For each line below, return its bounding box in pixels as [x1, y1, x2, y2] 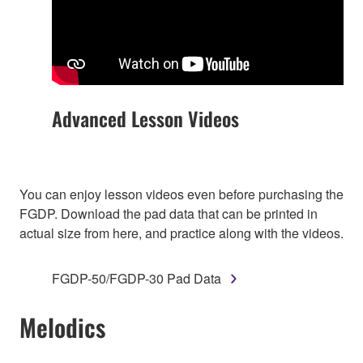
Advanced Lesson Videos [52, 104, 239, 134]
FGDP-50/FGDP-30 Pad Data [52, 269, 221, 288]
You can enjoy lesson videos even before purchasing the [19, 185, 344, 204]
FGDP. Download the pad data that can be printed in [19, 204, 318, 224]
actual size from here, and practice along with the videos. [19, 224, 344, 243]
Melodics [19, 309, 105, 346]
